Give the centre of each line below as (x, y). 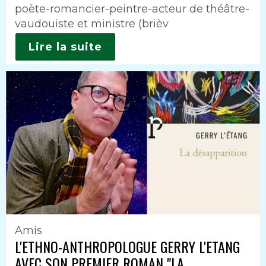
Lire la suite (65, 47)
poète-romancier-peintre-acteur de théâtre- (132, 9)
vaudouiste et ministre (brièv (92, 24)
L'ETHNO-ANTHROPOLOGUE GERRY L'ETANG (127, 246)
